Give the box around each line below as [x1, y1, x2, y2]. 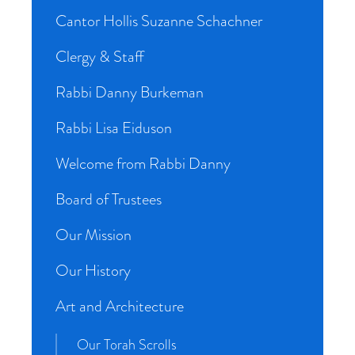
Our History [55, 259, 131, 282]
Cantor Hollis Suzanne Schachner [55, 10, 262, 32]
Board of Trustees [55, 188, 162, 211]
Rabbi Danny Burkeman [55, 81, 204, 104]
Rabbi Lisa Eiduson [55, 116, 172, 139]
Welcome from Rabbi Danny [55, 152, 231, 175]
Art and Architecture [55, 295, 184, 318]
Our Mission [55, 223, 132, 246]
